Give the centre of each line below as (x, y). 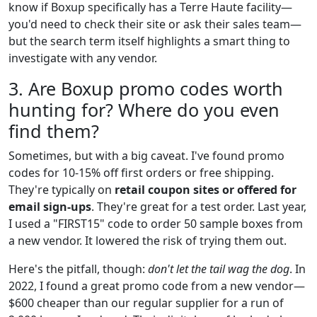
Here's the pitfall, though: (78, 269)
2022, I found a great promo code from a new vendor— (157, 286)
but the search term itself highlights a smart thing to (149, 41)
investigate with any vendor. (83, 58)
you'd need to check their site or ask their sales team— (155, 24)
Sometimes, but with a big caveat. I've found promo (146, 155)
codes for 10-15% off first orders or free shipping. (141, 172)
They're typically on (62, 189)
